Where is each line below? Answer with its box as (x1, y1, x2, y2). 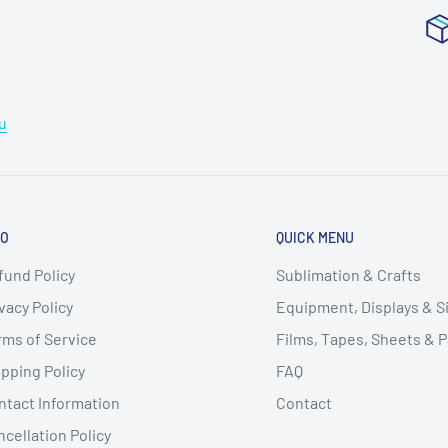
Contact (276, 393, 332, 412)
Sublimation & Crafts (276, 265, 421, 284)
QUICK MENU (276, 229, 354, 247)
